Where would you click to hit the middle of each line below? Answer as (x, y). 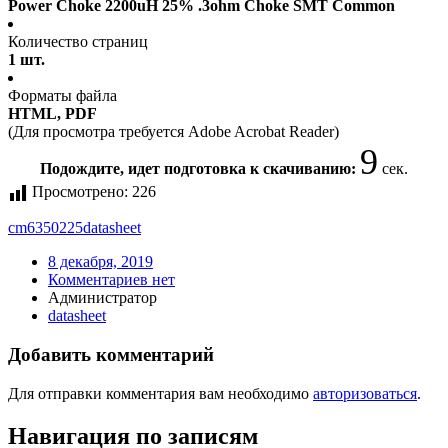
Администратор (102, 298)
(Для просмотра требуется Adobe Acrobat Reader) (173, 132)
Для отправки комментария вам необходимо (160, 393)
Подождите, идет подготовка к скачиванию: (200, 169)
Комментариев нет (111, 280)
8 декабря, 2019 (100, 262)
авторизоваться (365, 393)
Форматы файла (62, 96)
